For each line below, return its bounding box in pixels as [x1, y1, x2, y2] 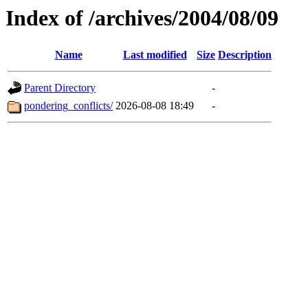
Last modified [122, 49, 187, 61]
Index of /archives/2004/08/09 [5, 5, 278, 30]
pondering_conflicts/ [24, 100, 113, 112]
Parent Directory [24, 82, 96, 94]
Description [218, 49, 272, 61]
